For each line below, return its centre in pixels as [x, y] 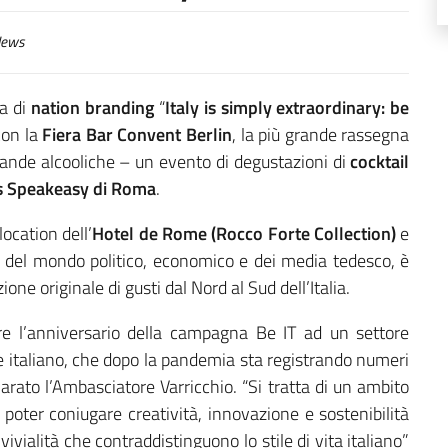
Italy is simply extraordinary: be [287, 107]
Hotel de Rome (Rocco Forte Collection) [244, 233]
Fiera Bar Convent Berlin [137, 134]
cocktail [380, 161]
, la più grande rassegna [321, 134]
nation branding [92, 107]
